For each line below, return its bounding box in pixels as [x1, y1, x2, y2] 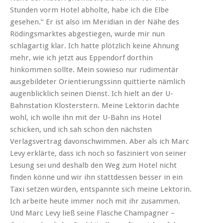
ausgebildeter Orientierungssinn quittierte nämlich [10, 77, 185, 86]
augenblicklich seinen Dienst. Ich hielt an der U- [10, 89, 173, 98]
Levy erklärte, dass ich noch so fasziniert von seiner [10, 148, 187, 158]
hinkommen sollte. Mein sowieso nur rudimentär [10, 65, 179, 74]
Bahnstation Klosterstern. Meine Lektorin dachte [10, 101, 179, 110]
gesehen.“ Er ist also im [10, 17, 93, 26]
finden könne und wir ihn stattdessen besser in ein [10, 172, 183, 182]
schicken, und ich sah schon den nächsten [10, 124, 152, 134]
